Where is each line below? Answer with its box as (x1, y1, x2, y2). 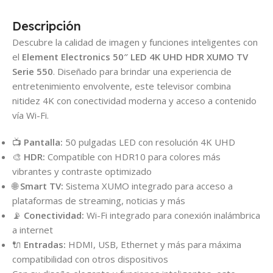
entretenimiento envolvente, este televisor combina (12, 80, 231, 93)
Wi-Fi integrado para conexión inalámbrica (84, 209, 260, 222)
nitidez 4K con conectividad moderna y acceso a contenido (12, 94, 257, 107)
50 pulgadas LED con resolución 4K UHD (63, 136, 235, 149)
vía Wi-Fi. (12, 109, 49, 122)
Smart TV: (20, 180, 63, 193)
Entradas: (24, 238, 66, 251)
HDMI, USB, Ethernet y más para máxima (66, 238, 241, 251)
